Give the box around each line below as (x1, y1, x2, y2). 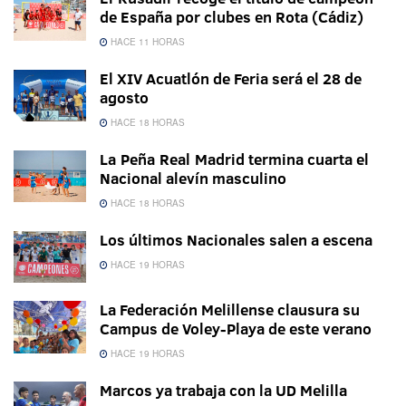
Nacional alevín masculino (100, 168, 286, 189)
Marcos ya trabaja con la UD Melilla (100, 380, 347, 401)
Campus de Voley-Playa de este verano (100, 318, 372, 340)
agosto (100, 87, 149, 109)
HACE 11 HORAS (108, 35, 185, 49)
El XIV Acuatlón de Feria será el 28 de (100, 68, 362, 90)
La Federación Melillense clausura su (100, 299, 360, 321)
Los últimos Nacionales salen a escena (100, 229, 372, 251)
